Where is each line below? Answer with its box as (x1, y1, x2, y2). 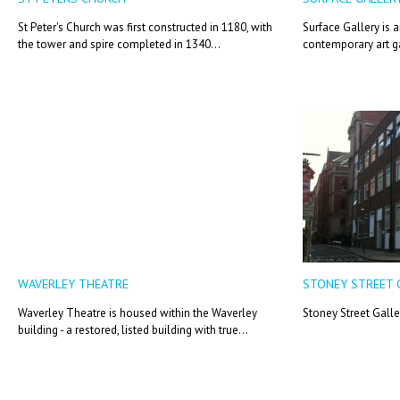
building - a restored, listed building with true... (18, 322, 248, 338)
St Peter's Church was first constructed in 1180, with (18, 20, 272, 36)
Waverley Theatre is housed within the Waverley (18, 305, 257, 321)
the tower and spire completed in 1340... (18, 37, 221, 53)
